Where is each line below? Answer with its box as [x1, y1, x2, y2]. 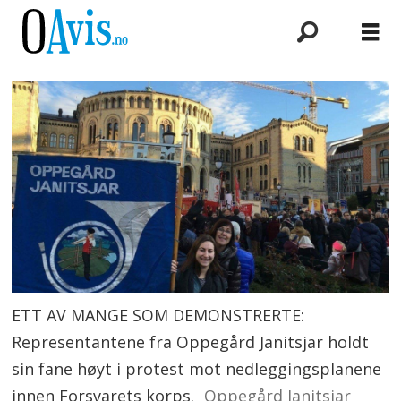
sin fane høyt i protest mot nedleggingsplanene [12, 358, 382, 380]
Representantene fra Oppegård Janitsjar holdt [12, 331, 370, 354]
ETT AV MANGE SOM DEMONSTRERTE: [12, 304, 305, 327]
